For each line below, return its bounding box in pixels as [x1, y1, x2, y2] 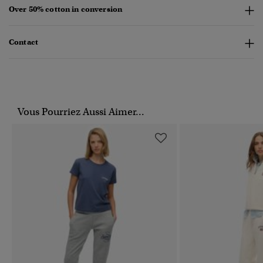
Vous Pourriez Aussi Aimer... [18, 106, 144, 119]
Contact [9, 37, 38, 48]
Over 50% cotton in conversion [9, 4, 123, 15]
